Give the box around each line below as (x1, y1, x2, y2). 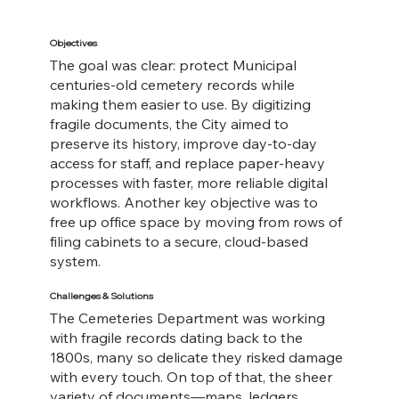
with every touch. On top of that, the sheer (49, 367, 332, 386)
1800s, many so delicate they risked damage (49, 347, 343, 366)
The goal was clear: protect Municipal (49, 56, 297, 74)
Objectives (49, 37, 97, 50)
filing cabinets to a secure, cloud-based (49, 232, 308, 250)
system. (49, 252, 101, 270)
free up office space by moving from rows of (49, 213, 342, 231)
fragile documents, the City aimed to (49, 115, 289, 133)
